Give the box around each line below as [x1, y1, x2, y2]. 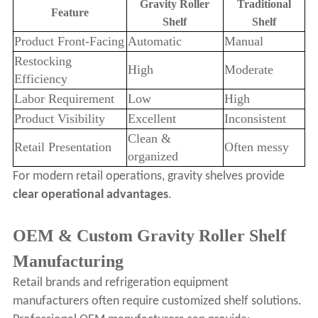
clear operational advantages [12, 188, 168, 202]
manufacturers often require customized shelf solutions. [12, 295, 302, 309]
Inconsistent [224, 111, 286, 126]
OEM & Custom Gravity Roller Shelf [12, 226, 286, 246]
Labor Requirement [13, 92, 114, 106]
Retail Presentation [13, 140, 111, 155]
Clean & [127, 131, 171, 146]
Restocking [13, 54, 72, 69]
